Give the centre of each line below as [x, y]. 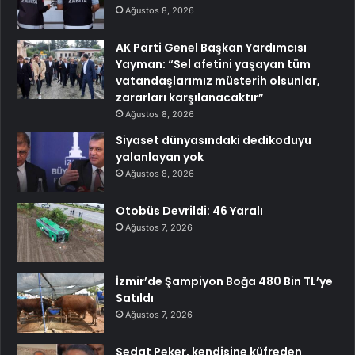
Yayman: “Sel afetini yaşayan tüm [213, 65]
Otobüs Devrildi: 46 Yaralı [189, 211]
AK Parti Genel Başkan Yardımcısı [211, 48]
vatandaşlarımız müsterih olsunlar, [218, 81]
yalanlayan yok [160, 157]
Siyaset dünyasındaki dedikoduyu [214, 141]
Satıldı [135, 298]
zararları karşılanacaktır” [190, 98]
